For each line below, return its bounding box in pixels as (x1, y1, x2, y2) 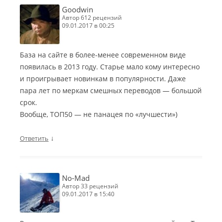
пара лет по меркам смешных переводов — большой (20, 86, 202, 96)
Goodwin (62, 4, 93, 15)
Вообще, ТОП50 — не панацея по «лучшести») (20, 110, 177, 119)
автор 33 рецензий (66, 182, 118, 191)
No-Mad (62, 173, 90, 183)
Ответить (20, 134, 49, 143)
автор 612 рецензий (66, 13, 122, 22)
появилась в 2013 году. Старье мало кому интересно (20, 62, 200, 72)
